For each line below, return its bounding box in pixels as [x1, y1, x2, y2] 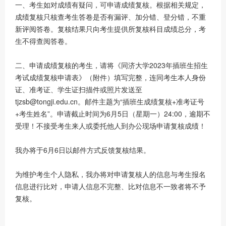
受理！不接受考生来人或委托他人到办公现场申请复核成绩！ [15, 120, 206, 131]
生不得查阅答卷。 [15, 35, 72, 46]
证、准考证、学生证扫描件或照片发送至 [15, 84, 142, 94]
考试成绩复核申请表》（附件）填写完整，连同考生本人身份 [15, 72, 206, 82]
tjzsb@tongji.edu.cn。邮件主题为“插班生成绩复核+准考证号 [15, 96, 204, 106]
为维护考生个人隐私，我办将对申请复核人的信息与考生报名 [15, 168, 206, 179]
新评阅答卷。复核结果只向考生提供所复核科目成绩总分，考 [15, 23, 206, 34]
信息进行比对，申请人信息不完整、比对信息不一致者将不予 [15, 181, 206, 191]
